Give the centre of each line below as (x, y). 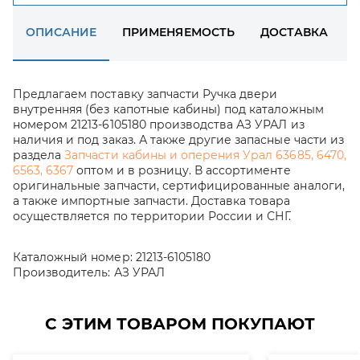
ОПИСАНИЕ (61, 32)
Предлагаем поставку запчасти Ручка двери (145, 94)
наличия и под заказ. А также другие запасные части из (178, 140)
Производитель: (62, 272)
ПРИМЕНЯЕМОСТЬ (178, 32)
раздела (39, 155)
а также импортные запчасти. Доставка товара (152, 201)
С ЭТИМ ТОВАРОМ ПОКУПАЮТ (180, 324)
